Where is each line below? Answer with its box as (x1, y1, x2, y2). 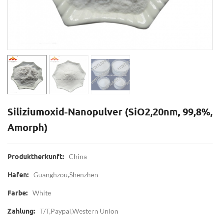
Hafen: (7, 170, 28, 179)
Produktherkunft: (7, 152, 64, 161)
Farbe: (7, 189, 27, 197)
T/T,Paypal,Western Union (40, 206, 118, 215)
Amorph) (7, 121, 48, 133)
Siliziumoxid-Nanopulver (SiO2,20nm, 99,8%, (7, 106, 213, 117)
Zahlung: (7, 207, 35, 215)
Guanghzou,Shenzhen (33, 170, 98, 179)
